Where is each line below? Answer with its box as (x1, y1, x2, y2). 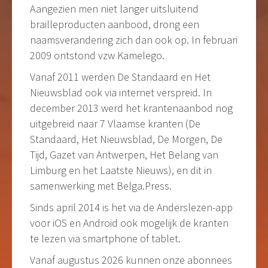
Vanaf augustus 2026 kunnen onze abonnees (30, 253, 232, 267)
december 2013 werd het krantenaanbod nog (30, 101, 233, 115)
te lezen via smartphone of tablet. (30, 232, 181, 245)
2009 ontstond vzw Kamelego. (30, 48, 165, 62)
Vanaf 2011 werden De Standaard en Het (30, 70, 211, 84)
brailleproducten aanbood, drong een (30, 17, 199, 31)
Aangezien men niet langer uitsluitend (30, 2, 199, 16)
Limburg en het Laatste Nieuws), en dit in (30, 163, 212, 177)
